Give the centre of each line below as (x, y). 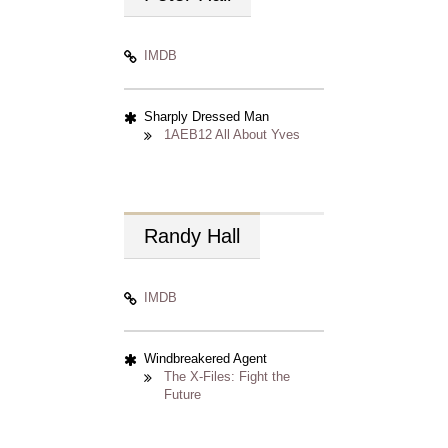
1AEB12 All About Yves (232, 134)
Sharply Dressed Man (206, 116)
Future (182, 394)
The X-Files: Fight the (227, 376)
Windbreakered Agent (205, 358)
